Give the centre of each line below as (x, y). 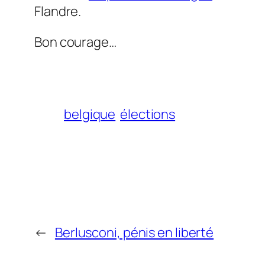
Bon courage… (75, 42)
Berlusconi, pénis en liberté (134, 232)
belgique (90, 114)
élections (148, 114)
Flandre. (58, 11)
